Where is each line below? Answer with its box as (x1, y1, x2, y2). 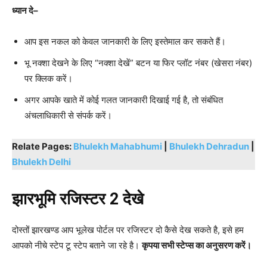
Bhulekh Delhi (12, 156, 71, 167)
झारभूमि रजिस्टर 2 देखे (12, 189, 144, 209)
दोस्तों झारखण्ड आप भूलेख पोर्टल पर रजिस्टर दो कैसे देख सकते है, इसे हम (12, 223, 244, 235)
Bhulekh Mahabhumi (73, 140, 162, 152)
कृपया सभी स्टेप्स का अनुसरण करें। (142, 239, 252, 251)
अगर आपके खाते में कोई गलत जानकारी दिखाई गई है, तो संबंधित (24, 94, 223, 105)
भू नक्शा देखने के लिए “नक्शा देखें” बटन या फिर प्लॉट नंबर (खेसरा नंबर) (24, 57, 252, 69)
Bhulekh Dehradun (169, 140, 249, 152)
